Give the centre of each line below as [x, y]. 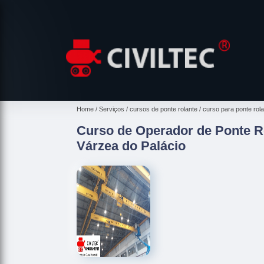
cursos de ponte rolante [164, 109]
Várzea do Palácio [131, 146]
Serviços [112, 109]
